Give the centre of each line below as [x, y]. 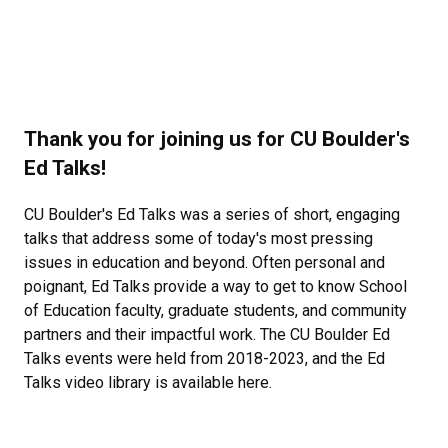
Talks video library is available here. [148, 382]
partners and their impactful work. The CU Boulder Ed [207, 334]
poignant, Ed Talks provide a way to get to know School [215, 286]
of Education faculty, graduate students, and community [215, 310]
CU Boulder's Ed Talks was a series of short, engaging [212, 214]
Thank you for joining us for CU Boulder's [217, 138]
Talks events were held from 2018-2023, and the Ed [204, 358]
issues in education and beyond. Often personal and [204, 262]
